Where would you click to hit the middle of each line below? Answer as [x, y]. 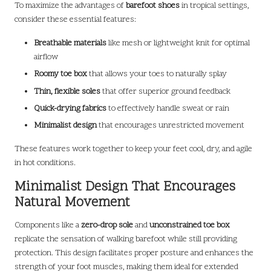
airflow [46, 57]
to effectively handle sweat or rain [168, 108]
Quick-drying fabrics [70, 108]
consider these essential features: [75, 20]
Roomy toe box [60, 74]
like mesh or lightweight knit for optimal [178, 44]
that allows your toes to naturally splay [157, 74]
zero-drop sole [107, 225]
